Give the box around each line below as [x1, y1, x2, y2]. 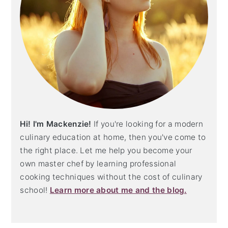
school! [20, 185, 48, 195]
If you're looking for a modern [94, 119, 204, 129]
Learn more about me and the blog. [49, 185, 187, 195]
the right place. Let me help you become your [20, 146, 192, 156]
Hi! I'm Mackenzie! [20, 119, 94, 129]
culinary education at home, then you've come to [20, 132, 206, 142]
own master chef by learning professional [20, 159, 177, 169]
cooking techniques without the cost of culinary [20, 172, 203, 182]
